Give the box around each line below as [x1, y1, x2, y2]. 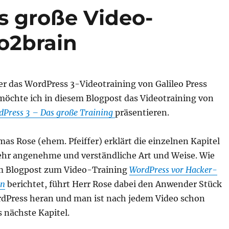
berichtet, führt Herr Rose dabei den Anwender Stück [7, 178, 222, 189]
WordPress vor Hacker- [129, 164, 217, 175]
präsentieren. [114, 107, 169, 118]
